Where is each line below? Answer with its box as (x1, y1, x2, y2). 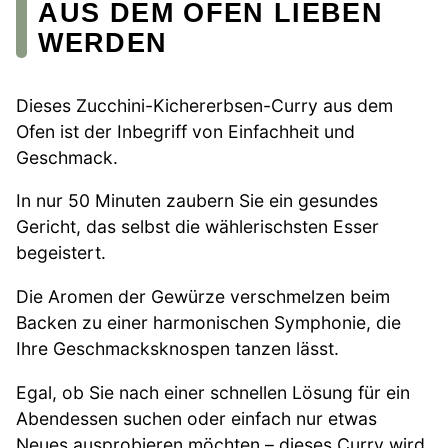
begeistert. (16, 242, 106, 264)
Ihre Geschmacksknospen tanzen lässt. (16, 338, 339, 360)
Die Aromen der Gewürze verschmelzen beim (16, 286, 390, 308)
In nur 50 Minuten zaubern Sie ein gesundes (16, 190, 378, 212)
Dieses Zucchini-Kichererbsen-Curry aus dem (16, 94, 393, 116)
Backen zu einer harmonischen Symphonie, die (16, 312, 401, 334)
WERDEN (38, 26, 168, 58)
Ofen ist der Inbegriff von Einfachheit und (16, 120, 355, 142)
